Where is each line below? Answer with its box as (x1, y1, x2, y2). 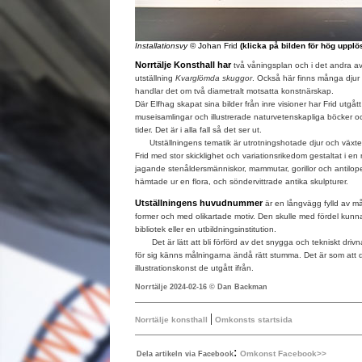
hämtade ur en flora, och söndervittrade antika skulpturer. (135, 177, 348, 186)
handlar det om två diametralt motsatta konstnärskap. (135, 86, 334, 95)
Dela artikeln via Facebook (137, 350, 234, 358)
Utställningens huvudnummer (135, 198, 265, 208)
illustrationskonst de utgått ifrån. (135, 263, 254, 272)
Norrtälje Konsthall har (135, 60, 234, 69)
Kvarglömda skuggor (175, 74, 252, 82)
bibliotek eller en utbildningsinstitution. (135, 225, 276, 234)
